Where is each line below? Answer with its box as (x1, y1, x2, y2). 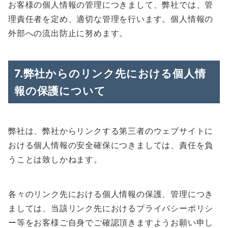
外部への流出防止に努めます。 (8, 28, 128, 38)
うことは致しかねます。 (8, 154, 102, 164)
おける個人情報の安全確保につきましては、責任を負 (8, 140, 214, 150)
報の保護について (14, 84, 106, 97)
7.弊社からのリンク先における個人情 (14, 67, 206, 80)
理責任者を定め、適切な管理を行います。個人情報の (8, 14, 214, 24)
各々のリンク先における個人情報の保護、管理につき (8, 189, 214, 199)
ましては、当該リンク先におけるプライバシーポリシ (8, 203, 214, 213)
